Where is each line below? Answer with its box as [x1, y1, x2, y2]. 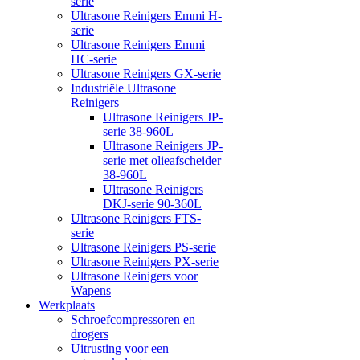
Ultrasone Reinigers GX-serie [71, 66, 221, 80]
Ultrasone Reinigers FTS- [71, 211, 201, 225]
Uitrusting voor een [71, 341, 169, 355]
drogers [71, 326, 108, 341]
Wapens [71, 283, 111, 297]
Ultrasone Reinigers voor [71, 268, 198, 283]
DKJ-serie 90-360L [103, 196, 202, 211]
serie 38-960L [103, 124, 174, 138]
